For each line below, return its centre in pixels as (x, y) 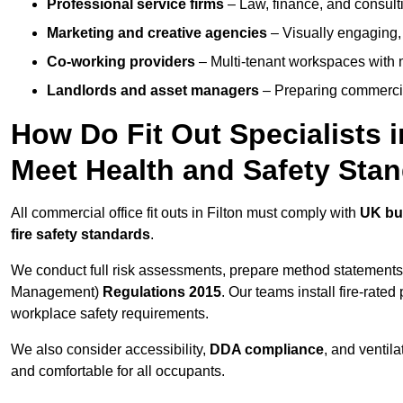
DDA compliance (267, 350)
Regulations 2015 (162, 292)
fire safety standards (81, 235)
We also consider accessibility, (110, 350)
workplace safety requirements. (110, 314)
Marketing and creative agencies (157, 33)
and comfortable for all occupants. (118, 372)
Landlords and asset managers (153, 91)
